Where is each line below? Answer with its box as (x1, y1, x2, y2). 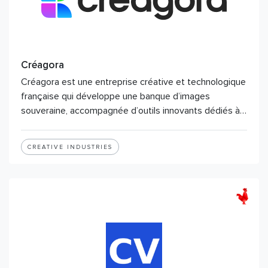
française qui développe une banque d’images (21, 90, 210, 102)
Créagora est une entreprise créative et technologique (21, 76, 246, 88)
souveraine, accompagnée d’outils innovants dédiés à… (21, 105, 246, 117)
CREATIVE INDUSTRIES (28, 144, 112, 151)
